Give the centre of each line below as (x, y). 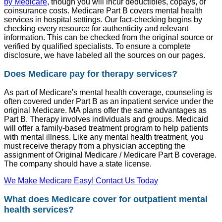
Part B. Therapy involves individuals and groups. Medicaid (106, 119)
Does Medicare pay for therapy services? (91, 74)
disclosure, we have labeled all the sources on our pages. (105, 55)
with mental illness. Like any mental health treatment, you (104, 137)
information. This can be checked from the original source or (109, 38)
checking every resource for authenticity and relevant (96, 29)
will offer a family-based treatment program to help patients (106, 128)
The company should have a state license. (78, 164)
